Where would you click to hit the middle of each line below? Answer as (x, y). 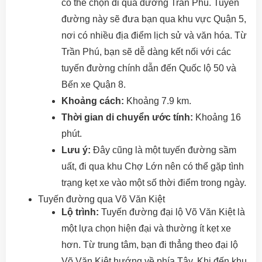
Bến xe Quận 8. (94, 85)
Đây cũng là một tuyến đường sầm (163, 150)
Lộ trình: (80, 212)
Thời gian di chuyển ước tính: (127, 117)
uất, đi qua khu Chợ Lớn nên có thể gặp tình (153, 166)
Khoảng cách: (93, 101)
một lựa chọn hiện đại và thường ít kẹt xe (146, 228)
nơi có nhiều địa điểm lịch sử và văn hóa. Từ (154, 35)
